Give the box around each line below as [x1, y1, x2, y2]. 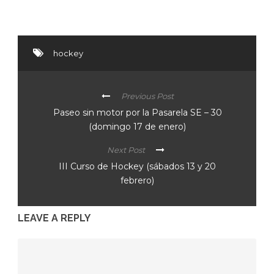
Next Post [106, 145, 145, 155]
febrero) [120, 175, 154, 187]
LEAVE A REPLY [18, 212, 91, 224]
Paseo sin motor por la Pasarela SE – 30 [53, 107, 222, 119]
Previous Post [120, 91, 174, 102]
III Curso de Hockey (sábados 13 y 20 [58, 161, 216, 172]
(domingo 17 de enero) [89, 121, 186, 133]
